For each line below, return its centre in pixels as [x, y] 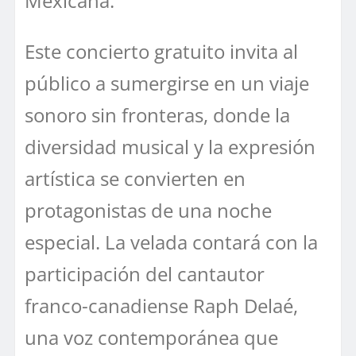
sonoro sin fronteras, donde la [157, 115]
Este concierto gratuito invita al [161, 52]
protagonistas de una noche [148, 211]
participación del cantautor [145, 274]
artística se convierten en [135, 179]
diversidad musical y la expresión [170, 147]
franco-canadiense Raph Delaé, [161, 306]
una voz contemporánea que [151, 338]
